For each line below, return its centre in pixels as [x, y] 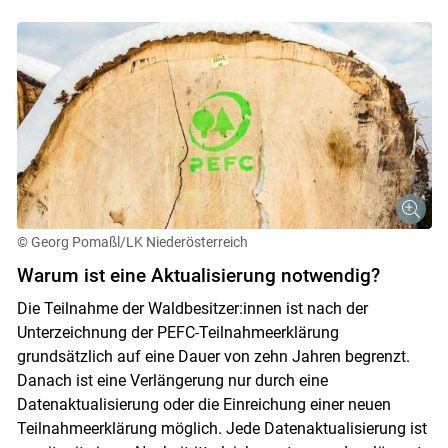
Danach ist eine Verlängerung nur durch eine [172, 381]
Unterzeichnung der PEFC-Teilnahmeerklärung [177, 333]
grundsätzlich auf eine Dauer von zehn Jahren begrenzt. [213, 357]
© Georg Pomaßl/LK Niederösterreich [132, 242]
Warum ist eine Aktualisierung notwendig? [198, 276]
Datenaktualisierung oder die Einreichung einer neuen [203, 405]
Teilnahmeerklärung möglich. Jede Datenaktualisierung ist [221, 429]
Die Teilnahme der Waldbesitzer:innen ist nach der [192, 309]
